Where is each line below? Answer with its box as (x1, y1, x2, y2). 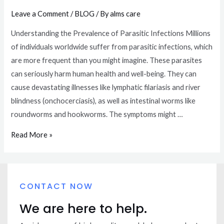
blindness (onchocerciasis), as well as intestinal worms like (11, 96, 196, 105)
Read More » (11, 130, 53, 139)
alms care (110, 9, 141, 18)
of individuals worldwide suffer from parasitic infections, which (11, 42, 213, 51)
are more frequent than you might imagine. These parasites (11, 55, 202, 64)
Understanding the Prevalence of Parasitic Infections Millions (11, 28, 211, 37)
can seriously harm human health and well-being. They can (11, 69, 197, 78)
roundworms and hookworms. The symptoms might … (11, 109, 183, 118)
